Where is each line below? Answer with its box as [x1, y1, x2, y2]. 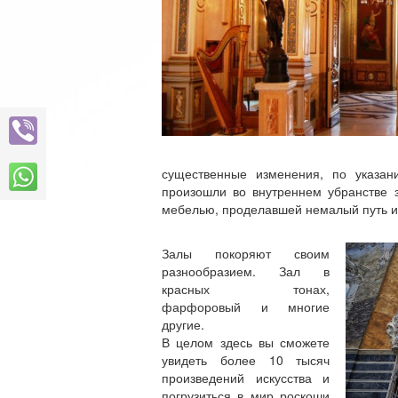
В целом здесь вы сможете [162, 333, 330, 351]
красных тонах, [162, 280, 330, 298]
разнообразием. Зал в [162, 262, 330, 280]
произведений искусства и [162, 369, 330, 386]
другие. [162, 315, 204, 333]
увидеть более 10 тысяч [162, 351, 330, 369]
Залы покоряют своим [162, 244, 330, 262]
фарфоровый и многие [162, 298, 330, 315]
